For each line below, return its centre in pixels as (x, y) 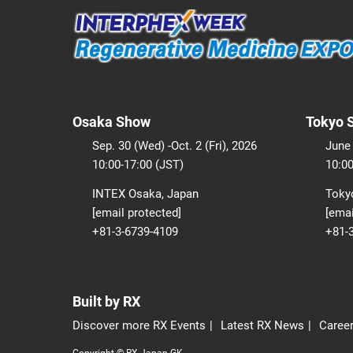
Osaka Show (111, 121)
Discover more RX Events (139, 325)
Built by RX (106, 301)
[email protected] (137, 212)
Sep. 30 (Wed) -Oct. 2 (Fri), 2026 (175, 145)
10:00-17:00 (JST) (138, 164)
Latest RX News (262, 325)
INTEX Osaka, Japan (145, 193)
